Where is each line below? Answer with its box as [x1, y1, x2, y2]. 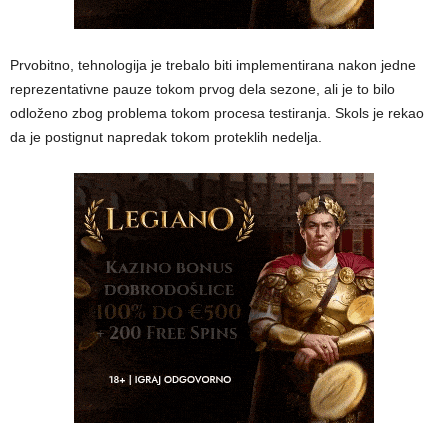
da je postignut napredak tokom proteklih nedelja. [10, 128, 322, 145]
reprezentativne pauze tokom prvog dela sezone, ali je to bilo [10, 80, 395, 97]
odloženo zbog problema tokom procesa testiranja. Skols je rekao [10, 104, 424, 121]
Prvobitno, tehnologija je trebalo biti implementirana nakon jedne [10, 56, 416, 73]
